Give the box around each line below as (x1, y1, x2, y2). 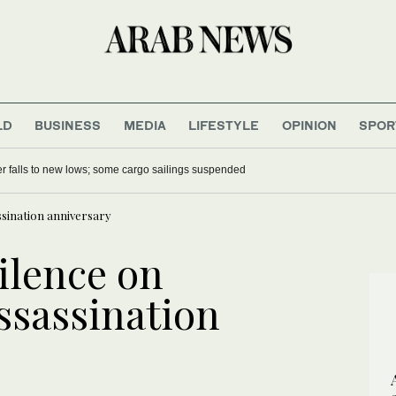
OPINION (281, 117, 337, 133)
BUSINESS (34, 117, 102, 133)
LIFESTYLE (188, 117, 260, 133)
